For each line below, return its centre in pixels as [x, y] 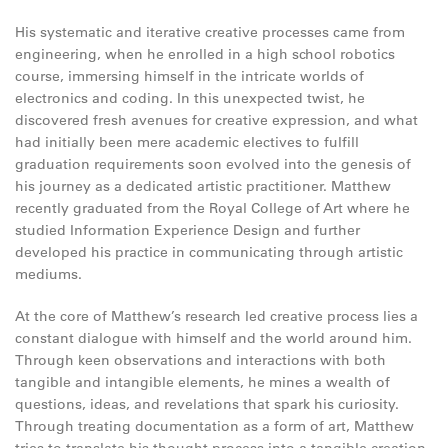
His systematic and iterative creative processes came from [210, 32]
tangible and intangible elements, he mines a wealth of [202, 382]
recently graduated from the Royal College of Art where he [212, 208]
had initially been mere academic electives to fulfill [187, 142]
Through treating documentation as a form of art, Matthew [214, 426]
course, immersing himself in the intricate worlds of [189, 76]
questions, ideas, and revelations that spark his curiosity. [207, 404]
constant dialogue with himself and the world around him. [213, 338]
